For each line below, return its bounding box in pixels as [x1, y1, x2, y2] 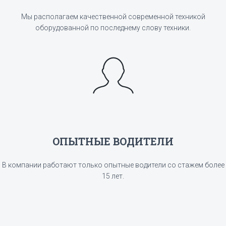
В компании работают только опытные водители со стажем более [2, 160, 224, 169]
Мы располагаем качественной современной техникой [21, 12, 205, 21]
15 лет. [102, 172, 124, 180]
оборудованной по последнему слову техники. [35, 23, 191, 32]
